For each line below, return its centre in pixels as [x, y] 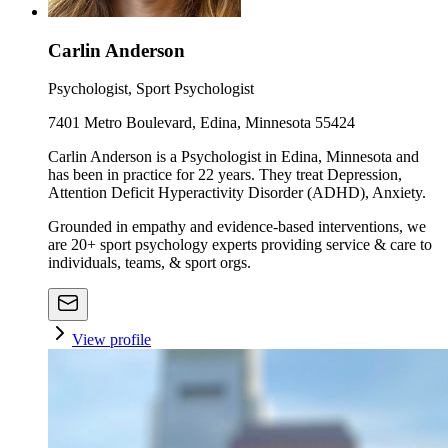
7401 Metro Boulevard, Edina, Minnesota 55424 [201, 123]
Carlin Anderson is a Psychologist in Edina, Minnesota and [233, 157]
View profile [111, 340]
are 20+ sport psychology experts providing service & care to [240, 245]
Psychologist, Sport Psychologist [151, 89]
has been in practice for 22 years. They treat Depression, [225, 175]
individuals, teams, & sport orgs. [149, 263]
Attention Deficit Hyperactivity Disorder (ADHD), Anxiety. [237, 193]
